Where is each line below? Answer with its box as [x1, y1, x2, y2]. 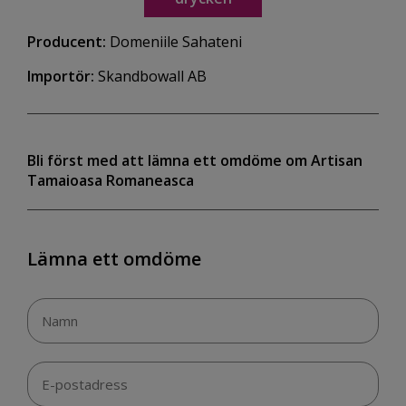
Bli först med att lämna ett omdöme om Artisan [27, 150, 362, 171]
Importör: [27, 66, 94, 87]
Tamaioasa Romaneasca [27, 170, 194, 191]
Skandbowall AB [94, 66, 207, 87]
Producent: [27, 32, 106, 53]
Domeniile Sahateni [106, 32, 242, 53]
